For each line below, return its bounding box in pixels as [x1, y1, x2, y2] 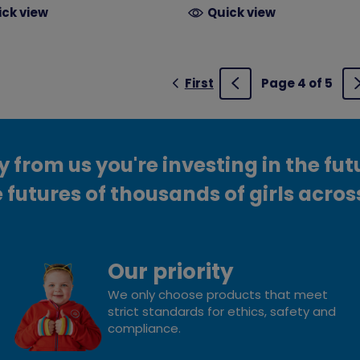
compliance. [107, 319, 181, 337]
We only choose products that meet [107, 285, 328, 303]
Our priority [107, 256, 234, 286]
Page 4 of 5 [260, 74, 333, 92]
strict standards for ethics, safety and [107, 302, 336, 320]
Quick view [207, 3, 276, 21]
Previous [234, 83, 290, 100]
